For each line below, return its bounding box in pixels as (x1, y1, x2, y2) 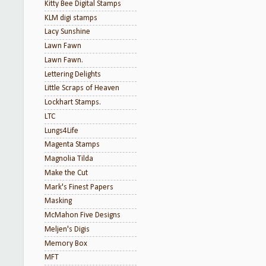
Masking (45, 197, 72, 205)
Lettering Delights (45, 70, 101, 78)
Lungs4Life (45, 126, 78, 135)
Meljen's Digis (45, 225, 90, 233)
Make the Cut (45, 169, 88, 177)
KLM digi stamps (45, 14, 97, 22)
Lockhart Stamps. (45, 99, 101, 106)
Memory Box (45, 239, 87, 248)
